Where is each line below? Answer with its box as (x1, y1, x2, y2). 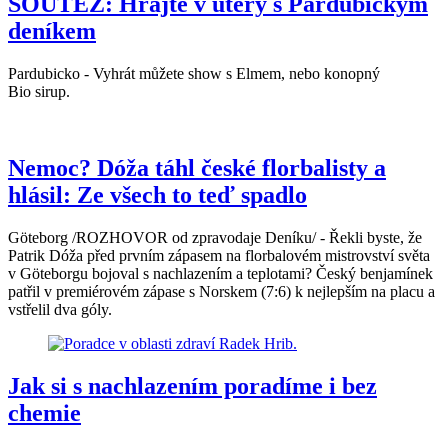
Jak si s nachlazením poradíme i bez (8, 373, 377, 400)
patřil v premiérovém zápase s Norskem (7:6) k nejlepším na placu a (8, 283, 435, 301)
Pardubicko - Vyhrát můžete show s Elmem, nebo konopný (8, 65, 380, 83)
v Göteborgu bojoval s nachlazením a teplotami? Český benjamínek (8, 265, 433, 283)
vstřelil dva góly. (8, 301, 112, 319)
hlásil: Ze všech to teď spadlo (8, 182, 307, 209)
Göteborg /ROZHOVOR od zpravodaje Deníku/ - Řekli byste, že (8, 229, 422, 247)
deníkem (8, 18, 96, 45)
